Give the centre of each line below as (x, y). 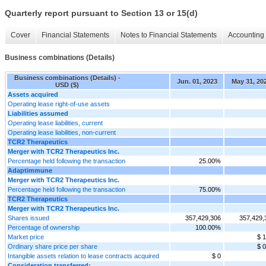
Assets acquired (33, 94)
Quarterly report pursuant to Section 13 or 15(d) (101, 13)
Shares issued (28, 218)
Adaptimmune (30, 170)
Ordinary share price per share (53, 246)
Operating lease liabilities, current (55, 123)
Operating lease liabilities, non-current (62, 132)
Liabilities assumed (38, 113)
